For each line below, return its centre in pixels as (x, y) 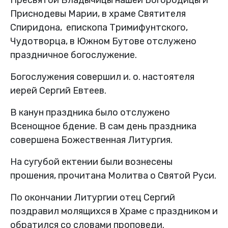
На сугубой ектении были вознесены (91, 162)
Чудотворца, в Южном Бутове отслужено (103, 41)
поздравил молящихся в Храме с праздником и (114, 211)
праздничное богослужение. (74, 55)
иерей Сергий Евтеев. (58, 90)
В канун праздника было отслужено (90, 112)
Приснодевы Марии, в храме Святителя (98, 13)
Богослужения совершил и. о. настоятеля (102, 77)
